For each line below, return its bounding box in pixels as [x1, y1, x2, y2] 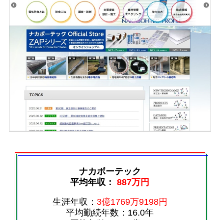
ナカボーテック [79, 166, 141, 176]
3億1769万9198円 [96, 196, 167, 207]
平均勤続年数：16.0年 [66, 207, 154, 218]
